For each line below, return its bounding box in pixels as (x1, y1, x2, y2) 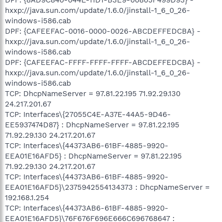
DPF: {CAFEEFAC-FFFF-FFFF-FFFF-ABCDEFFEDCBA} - (5, 57, 201, 67)
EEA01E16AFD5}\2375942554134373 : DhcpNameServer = (5, 182, 210, 192)
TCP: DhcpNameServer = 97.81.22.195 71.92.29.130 (5, 89, 180, 98)
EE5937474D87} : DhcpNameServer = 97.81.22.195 (5, 120, 179, 129)
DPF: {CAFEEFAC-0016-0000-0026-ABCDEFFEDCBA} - (5, 26, 201, 36)
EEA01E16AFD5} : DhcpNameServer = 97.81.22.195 (5, 151, 182, 161)
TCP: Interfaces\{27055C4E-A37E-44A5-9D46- (5, 110, 171, 119)
